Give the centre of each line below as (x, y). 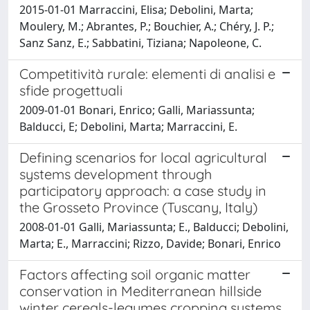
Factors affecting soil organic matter (135, 274)
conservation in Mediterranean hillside (140, 291)
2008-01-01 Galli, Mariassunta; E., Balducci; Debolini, (154, 227)
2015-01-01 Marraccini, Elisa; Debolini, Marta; (136, 9)
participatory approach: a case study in (143, 190)
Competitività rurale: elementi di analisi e (147, 73)
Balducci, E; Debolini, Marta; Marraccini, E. (128, 126)
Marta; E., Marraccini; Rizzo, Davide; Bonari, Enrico (150, 243)
